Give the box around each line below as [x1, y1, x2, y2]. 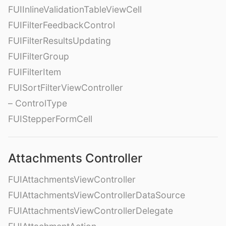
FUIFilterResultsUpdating [8, 35, 111, 46]
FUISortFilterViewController [8, 82, 123, 93]
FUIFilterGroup [8, 50, 69, 62]
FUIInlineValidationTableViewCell [8, 4, 142, 15]
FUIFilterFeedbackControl [8, 19, 115, 30]
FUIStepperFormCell [8, 113, 92, 124]
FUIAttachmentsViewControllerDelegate [8, 205, 173, 216]
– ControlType [8, 97, 67, 108]
